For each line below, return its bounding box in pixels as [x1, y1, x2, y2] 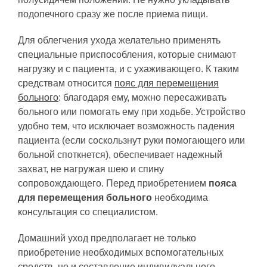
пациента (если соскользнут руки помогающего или [18, 135, 245, 145]
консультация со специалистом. [18, 206, 158, 217]
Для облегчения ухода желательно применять [18, 35, 221, 45]
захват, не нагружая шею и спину [18, 163, 164, 174]
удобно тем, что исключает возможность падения [18, 120, 235, 131]
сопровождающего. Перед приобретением [18, 178, 209, 188]
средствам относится [18, 77, 114, 88]
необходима [152, 192, 208, 203]
